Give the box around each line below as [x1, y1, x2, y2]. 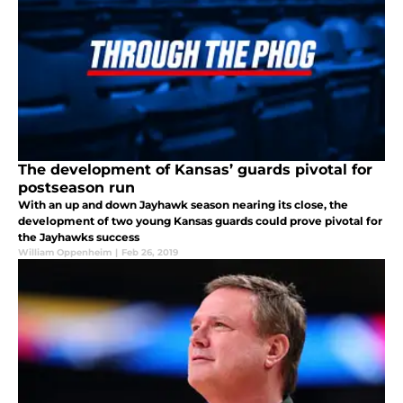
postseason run [18, 178, 135, 196]
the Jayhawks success [18, 229, 139, 244]
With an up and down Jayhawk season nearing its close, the [18, 197, 348, 211]
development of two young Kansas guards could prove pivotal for [18, 213, 382, 228]
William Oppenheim [18, 246, 112, 258]
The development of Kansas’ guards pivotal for [18, 160, 372, 178]
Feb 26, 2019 [121, 246, 178, 258]
